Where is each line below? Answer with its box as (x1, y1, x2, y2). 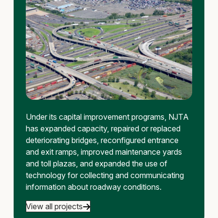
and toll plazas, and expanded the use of (25, 158, 167, 168)
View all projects (25, 201, 83, 211)
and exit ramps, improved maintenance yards (25, 146, 182, 157)
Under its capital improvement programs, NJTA (25, 111, 189, 122)
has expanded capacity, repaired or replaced (25, 123, 181, 133)
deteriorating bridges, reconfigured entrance (25, 135, 179, 145)
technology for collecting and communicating (25, 170, 184, 180)
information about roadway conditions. (25, 182, 162, 192)
